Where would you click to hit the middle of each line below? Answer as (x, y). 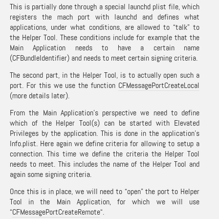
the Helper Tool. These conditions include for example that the (105, 37)
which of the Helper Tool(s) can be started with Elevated (105, 123)
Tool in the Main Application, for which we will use (105, 201)
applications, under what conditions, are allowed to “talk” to (105, 27)
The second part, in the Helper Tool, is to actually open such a (105, 75)
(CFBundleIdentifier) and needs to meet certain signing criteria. (104, 58)
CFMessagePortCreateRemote (56, 212)
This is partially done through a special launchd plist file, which (105, 6)
